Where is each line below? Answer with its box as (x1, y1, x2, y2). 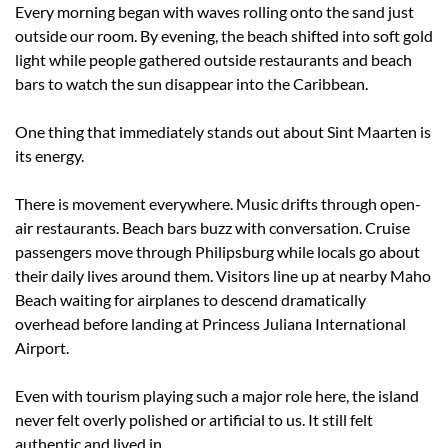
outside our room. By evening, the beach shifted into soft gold (15, 25, 433, 45)
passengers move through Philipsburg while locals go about (15, 241, 420, 261)
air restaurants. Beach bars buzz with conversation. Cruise (15, 217, 410, 237)
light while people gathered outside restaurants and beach (15, 49, 412, 69)
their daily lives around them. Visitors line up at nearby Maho (15, 265, 431, 285)
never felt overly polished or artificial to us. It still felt (15, 409, 373, 429)
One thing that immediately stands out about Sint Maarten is (15, 121, 431, 141)
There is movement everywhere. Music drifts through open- (15, 193, 421, 213)
